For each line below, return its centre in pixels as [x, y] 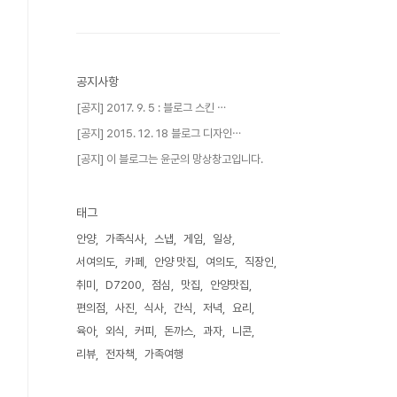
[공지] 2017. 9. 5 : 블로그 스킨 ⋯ [151, 108]
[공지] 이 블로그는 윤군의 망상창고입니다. [170, 159]
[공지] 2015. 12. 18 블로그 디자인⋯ [159, 133]
